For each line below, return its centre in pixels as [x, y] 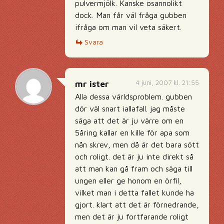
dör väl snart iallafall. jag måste [130, 108]
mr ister [92, 84]
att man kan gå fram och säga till [134, 168]
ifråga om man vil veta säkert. [128, 27]
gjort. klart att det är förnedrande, [137, 204]
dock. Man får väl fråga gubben [131, 15]
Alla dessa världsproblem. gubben [133, 96]
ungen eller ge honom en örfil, [128, 180]
